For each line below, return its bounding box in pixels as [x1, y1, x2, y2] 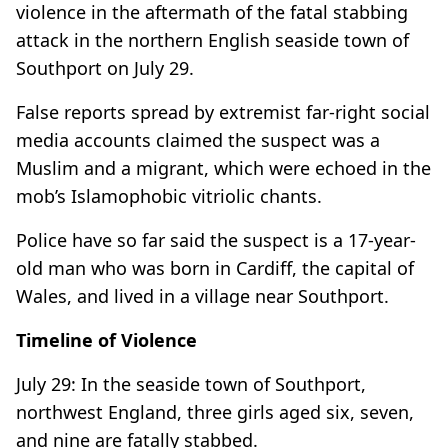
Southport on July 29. [16, 55, 194, 80]
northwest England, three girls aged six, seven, [16, 399, 414, 424]
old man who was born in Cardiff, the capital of [16, 255, 414, 280]
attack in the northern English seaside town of [16, 27, 409, 52]
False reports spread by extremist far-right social [16, 99, 430, 124]
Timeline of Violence [16, 327, 197, 352]
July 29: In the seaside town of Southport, [16, 371, 366, 396]
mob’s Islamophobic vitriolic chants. [16, 183, 322, 208]
